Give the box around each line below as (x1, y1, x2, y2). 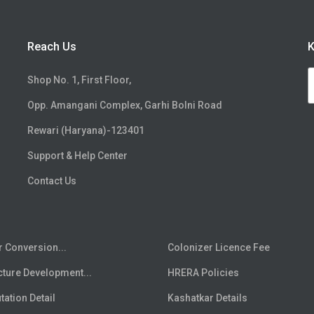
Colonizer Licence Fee (168, 242, 270, 254)
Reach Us (27, 40, 76, 54)
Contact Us (27, 175, 76, 187)
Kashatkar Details (168, 292, 247, 304)
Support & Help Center (27, 150, 128, 162)
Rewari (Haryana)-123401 (27, 125, 144, 137)
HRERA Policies (168, 267, 239, 279)
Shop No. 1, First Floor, (27, 74, 131, 86)
